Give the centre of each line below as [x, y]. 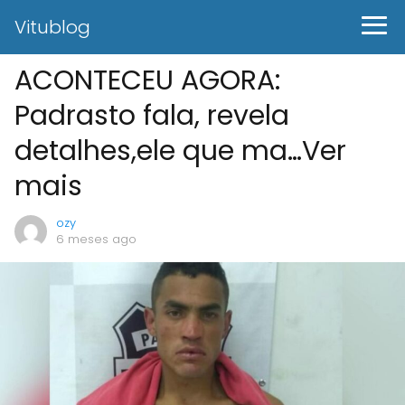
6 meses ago [96, 239]
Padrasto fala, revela [152, 116]
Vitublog [52, 27]
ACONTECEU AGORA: [147, 80]
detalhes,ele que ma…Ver [180, 151]
